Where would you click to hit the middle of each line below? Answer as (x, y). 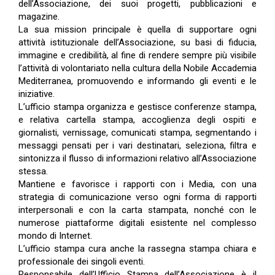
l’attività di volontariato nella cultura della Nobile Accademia (137, 68)
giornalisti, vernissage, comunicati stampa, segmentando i (137, 132)
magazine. (40, 16)
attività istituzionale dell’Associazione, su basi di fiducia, (137, 42)
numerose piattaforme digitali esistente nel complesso (137, 223)
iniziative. (38, 94)
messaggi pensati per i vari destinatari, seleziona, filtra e (137, 145)
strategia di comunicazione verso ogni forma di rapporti (137, 197)
